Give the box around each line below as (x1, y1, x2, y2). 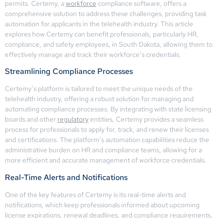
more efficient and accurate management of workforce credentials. (5, 156, 206, 165)
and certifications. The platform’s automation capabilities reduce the (5, 135, 209, 145)
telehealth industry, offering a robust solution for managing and (5, 94, 194, 104)
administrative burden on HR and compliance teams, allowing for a (5, 145, 202, 155)
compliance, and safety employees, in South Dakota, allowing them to (5, 40, 213, 49)
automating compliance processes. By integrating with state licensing (5, 105, 211, 114)
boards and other (5, 115, 57, 124)
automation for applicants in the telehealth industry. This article (5, 19, 193, 28)
